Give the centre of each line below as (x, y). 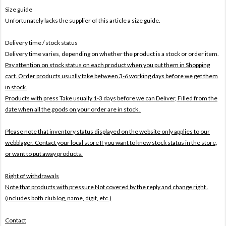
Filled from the (197, 98)
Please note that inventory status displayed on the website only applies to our (107, 131)
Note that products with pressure (50, 187)
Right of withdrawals (32, 176)
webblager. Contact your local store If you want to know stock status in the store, (111, 142)
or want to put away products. (44, 153)
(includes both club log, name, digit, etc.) (58, 198)
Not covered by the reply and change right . (152, 187)
